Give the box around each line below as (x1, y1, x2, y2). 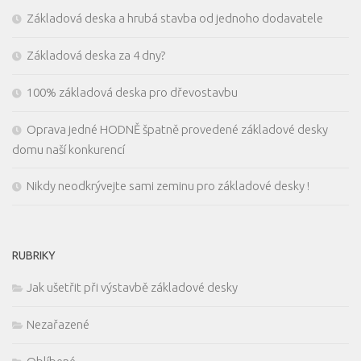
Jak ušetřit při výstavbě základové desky (27, 280, 238, 294)
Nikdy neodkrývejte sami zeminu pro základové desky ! (27, 178, 309, 193)
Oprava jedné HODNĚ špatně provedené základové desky (27, 122, 328, 136)
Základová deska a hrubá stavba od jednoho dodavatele (27, 10, 323, 25)
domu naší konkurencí (12, 142, 125, 156)
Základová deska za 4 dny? (27, 48, 165, 62)
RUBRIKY (12, 248, 56, 262)
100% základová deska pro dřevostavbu (27, 85, 238, 99)
